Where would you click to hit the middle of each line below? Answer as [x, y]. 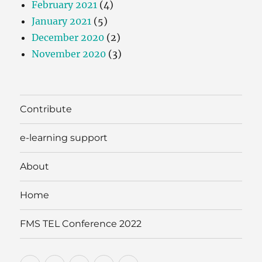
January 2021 [62, 21]
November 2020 [69, 54]
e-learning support [64, 138]
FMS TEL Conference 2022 [81, 224]
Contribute [46, 109]
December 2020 [68, 37]
